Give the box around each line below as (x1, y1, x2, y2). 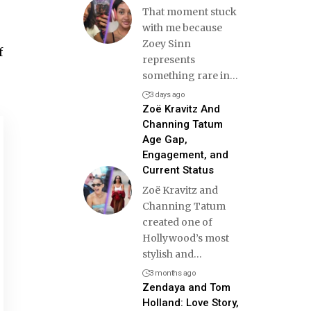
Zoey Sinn (142, 37, 191, 50)
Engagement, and (142, 148, 228, 161)
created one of (142, 215, 212, 228)
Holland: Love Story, (142, 296, 239, 309)
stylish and (142, 247, 194, 260)
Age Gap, (142, 133, 187, 146)
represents (142, 53, 195, 66)
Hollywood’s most (142, 231, 229, 244)
